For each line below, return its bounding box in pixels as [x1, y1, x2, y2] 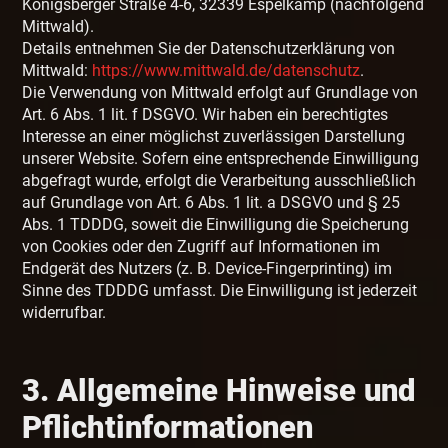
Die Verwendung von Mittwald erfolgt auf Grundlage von [22, 83, 419, 103]
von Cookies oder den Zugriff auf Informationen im [22, 237, 381, 257]
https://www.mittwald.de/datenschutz [92, 61, 361, 81]
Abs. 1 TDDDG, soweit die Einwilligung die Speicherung [22, 215, 410, 235]
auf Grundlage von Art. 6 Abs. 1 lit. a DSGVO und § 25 [22, 193, 401, 213]
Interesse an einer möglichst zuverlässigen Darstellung [22, 127, 406, 147]
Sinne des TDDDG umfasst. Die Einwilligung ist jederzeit [22, 281, 418, 301]
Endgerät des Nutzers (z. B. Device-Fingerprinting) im [22, 259, 393, 279]
